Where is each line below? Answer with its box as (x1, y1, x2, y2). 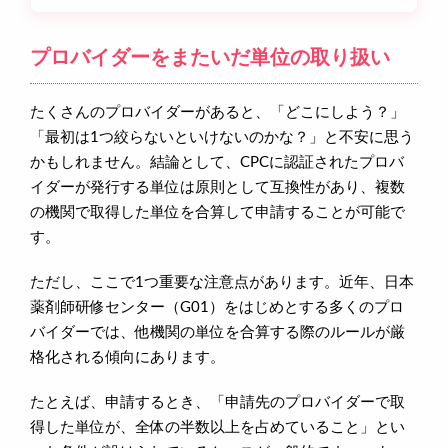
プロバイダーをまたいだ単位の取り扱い (30, 47, 390, 68)
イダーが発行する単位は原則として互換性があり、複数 (30, 179, 405, 195)
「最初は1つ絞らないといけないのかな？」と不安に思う (30, 129, 414, 145)
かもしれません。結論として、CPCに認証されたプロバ (30, 154, 404, 170)
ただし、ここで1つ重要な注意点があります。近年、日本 (30, 274, 414, 290)
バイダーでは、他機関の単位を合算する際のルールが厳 (30, 324, 405, 340)
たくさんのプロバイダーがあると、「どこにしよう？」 (30, 104, 405, 120)
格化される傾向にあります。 (30, 349, 225, 365)
